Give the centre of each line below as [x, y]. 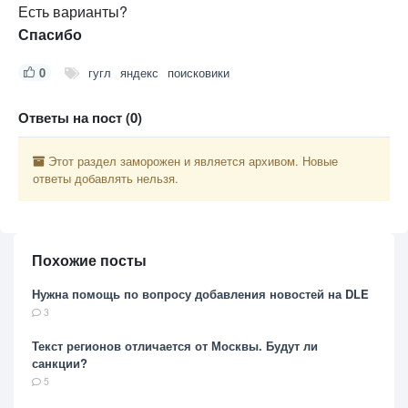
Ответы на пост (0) [80, 117]
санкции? [60, 362]
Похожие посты [89, 260]
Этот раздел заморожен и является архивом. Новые [191, 160]
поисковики [198, 72]
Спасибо [50, 34]
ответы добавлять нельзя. [106, 178]
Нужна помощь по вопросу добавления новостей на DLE [200, 293]
